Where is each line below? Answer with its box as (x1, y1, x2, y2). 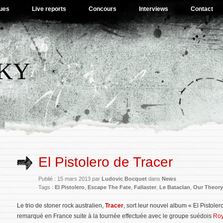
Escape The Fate (88, 184, 131, 190)
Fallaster (134, 184, 156, 190)
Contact (191, 5, 213, 12)
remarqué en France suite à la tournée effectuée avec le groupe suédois (17, 213, 213, 220)
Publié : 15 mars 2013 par (38, 176, 102, 182)
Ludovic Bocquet (102, 176, 147, 182)
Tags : (38, 184, 55, 190)
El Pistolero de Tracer (38, 154, 173, 170)
